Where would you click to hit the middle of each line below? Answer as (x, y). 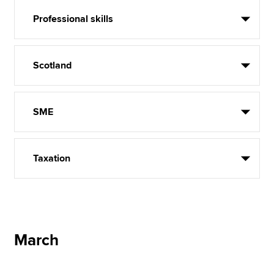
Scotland (53, 65)
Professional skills (73, 19)
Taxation (52, 158)
